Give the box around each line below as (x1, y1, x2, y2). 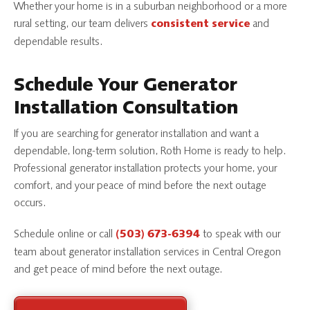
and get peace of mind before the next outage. (14, 264, 223, 275)
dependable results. (14, 36, 103, 48)
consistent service (151, 19, 250, 30)
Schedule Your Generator (14, 76, 237, 96)
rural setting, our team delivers (14, 18, 151, 30)
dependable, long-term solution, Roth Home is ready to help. (14, 145, 286, 157)
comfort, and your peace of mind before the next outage (14, 180, 266, 192)
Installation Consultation (14, 99, 238, 119)
